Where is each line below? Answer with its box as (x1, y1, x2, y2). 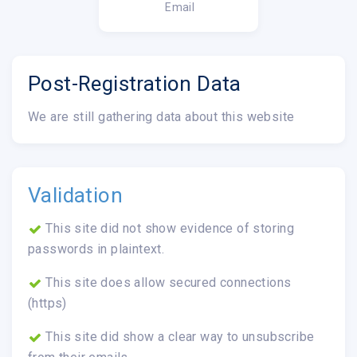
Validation (28, 182, 123, 207)
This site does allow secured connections (42, 274, 292, 290)
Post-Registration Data (28, 71, 241, 96)
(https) (28, 295, 67, 311)
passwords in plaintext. (28, 241, 165, 257)
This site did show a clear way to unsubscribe (42, 328, 315, 344)
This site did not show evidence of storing (42, 220, 295, 236)
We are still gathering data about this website (28, 108, 295, 124)
